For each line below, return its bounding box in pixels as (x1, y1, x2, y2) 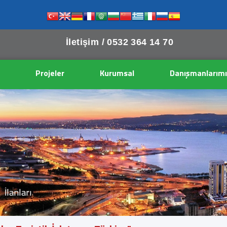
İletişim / (65, 37, 107, 47)
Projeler (35, 66, 64, 79)
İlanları (5, 185, 31, 199)
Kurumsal (100, 66, 134, 79)
